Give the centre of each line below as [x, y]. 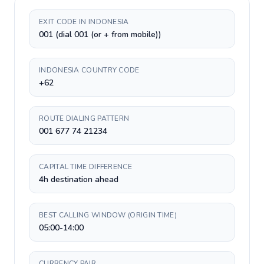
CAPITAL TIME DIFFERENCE [85, 167]
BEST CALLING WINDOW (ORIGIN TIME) [108, 215]
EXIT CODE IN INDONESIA [84, 22]
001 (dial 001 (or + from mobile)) [100, 34]
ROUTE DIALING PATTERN [84, 118]
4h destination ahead [79, 179]
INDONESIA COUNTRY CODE [89, 70]
